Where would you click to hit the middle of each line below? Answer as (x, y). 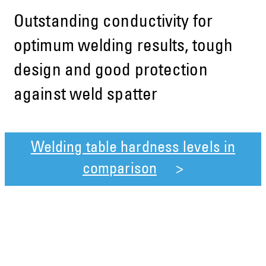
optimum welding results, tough (123, 47)
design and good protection (111, 72)
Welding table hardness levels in (133, 149)
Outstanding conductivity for (113, 23)
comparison (119, 170)
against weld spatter (86, 96)
